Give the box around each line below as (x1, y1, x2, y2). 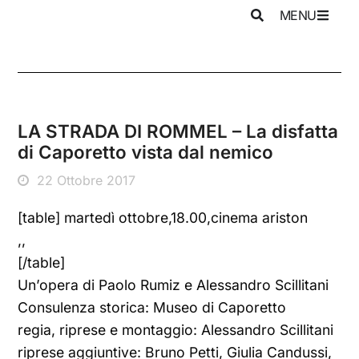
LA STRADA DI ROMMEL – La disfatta (18, 120, 339, 142)
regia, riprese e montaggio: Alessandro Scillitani (18, 321, 334, 338)
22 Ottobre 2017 (37, 172, 136, 188)
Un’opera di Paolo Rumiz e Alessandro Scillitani (18, 276, 329, 293)
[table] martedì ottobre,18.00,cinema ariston (18, 209, 309, 226)
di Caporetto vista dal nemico (18, 141, 274, 163)
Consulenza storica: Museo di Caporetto (18, 299, 287, 316)
